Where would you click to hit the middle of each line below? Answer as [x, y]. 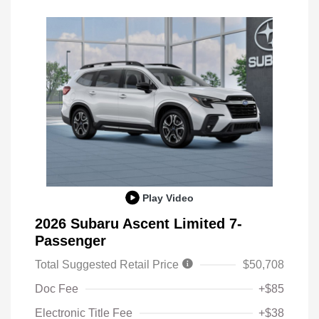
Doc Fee [57, 289]
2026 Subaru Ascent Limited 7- [138, 224]
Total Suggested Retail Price [108, 265]
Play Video [168, 198]
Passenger [70, 241]
